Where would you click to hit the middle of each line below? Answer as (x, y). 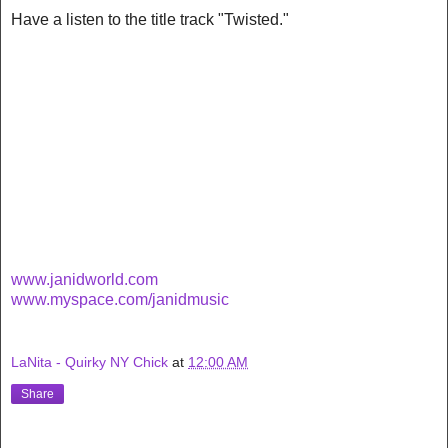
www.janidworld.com (84, 279)
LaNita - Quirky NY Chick (89, 362)
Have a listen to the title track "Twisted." (150, 19)
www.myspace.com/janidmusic (120, 299)
